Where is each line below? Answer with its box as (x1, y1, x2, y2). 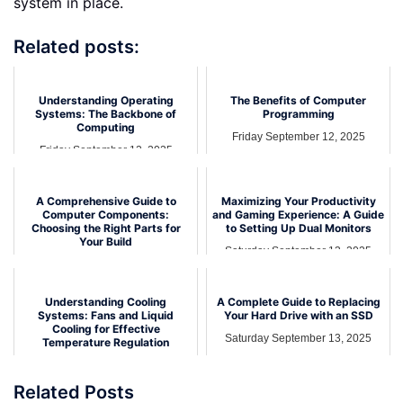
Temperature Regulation (42, 336, 169, 350)
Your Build (79, 235, 132, 249)
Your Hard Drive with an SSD (223, 309, 373, 323)
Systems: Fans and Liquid (38, 309, 174, 323)
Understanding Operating (38, 94, 174, 108)
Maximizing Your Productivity (220, 194, 376, 209)
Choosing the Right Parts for (31, 221, 181, 236)
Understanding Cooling (45, 295, 166, 309)
